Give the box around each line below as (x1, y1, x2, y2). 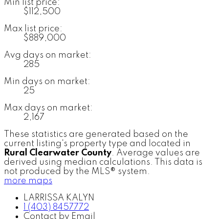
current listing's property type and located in (4, 139, 191, 149)
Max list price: (4, 24, 63, 34)
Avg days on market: (4, 51, 91, 60)
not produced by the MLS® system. (4, 167, 150, 176)
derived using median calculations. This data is (4, 158, 202, 167)
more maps (4, 176, 52, 186)
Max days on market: (4, 104, 93, 113)
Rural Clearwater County (4, 149, 111, 158)
